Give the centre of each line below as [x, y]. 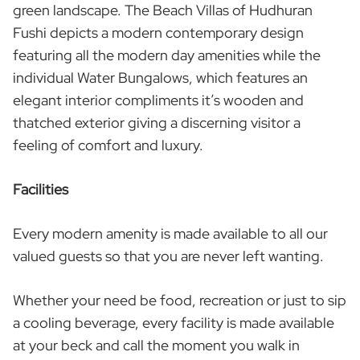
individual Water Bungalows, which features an [160, 78]
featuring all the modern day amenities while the [167, 55]
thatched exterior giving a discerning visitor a [157, 123]
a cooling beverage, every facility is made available [174, 323]
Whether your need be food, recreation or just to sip [180, 301]
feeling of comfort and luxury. [108, 145]
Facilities [41, 190]
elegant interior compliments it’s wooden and [158, 100]
